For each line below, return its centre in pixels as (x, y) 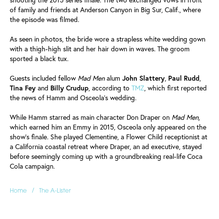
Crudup (77, 88)
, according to (110, 88)
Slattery (152, 78)
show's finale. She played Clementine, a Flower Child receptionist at (109, 137)
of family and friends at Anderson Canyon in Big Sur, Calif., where (105, 10)
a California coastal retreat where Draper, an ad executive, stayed (106, 146)
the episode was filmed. (44, 19)
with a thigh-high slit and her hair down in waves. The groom (100, 49)
